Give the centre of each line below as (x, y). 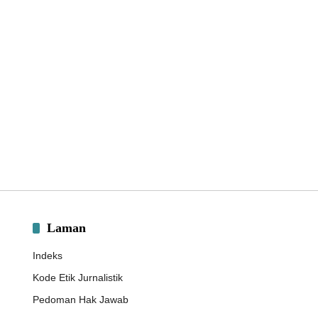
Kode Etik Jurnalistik (77, 278)
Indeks (47, 256)
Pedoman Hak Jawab (80, 300)
